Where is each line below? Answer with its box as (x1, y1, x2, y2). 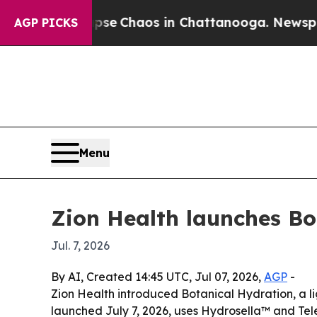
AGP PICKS (14, 16, 78, 30)
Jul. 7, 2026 (51, 238, 110, 253)
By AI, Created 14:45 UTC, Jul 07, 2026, (51, 270, 264, 284)
